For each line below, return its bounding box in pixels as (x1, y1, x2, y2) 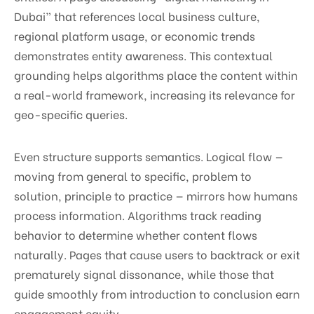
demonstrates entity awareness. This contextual (14, 46, 273, 63)
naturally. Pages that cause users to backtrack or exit (14, 245, 300, 262)
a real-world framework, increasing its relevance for (14, 86, 295, 102)
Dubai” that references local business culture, (14, 7, 260, 24)
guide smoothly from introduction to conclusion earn (14, 285, 300, 301)
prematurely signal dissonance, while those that (14, 265, 274, 282)
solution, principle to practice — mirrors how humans (14, 186, 298, 203)
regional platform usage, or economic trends (14, 27, 255, 43)
